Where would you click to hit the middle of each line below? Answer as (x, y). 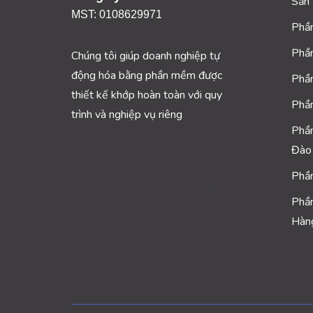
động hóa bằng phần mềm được (147, 75)
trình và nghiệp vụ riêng (127, 114)
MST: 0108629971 (117, 14)
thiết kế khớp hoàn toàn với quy (147, 95)
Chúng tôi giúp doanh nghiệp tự (146, 56)
